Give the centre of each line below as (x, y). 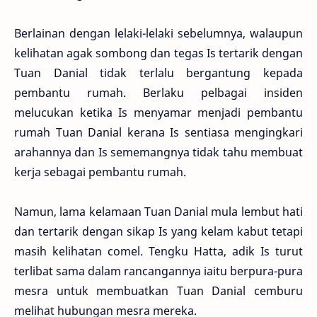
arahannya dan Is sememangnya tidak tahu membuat (158, 152)
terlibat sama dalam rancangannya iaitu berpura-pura (158, 271)
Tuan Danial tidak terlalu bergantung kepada (158, 73)
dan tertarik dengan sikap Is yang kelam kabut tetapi (158, 231)
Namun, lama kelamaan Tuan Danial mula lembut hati (158, 211)
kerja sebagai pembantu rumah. (100, 172)
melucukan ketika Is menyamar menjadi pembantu (158, 112)
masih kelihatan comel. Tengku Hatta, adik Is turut (158, 251)
